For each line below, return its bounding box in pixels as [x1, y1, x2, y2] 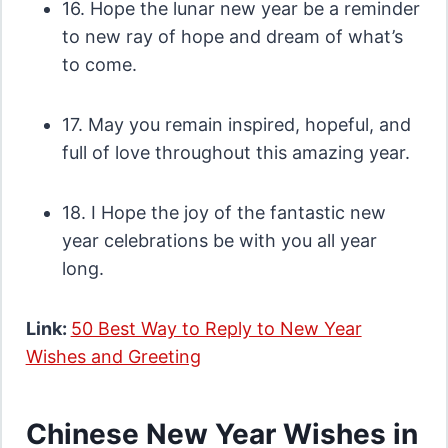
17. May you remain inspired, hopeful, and [61, 114, 411, 136]
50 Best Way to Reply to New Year [70, 318, 362, 340]
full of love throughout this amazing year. [61, 142, 410, 164]
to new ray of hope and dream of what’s [61, 26, 403, 48]
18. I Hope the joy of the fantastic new [61, 202, 386, 224]
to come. [61, 54, 137, 76]
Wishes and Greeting [25, 346, 201, 368]
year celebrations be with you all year [61, 230, 377, 252]
